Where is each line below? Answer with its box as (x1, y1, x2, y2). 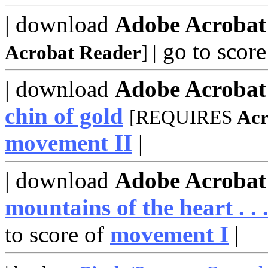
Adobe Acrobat (115, 11, 266, 37)
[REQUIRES (129, 106, 237, 128)
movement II (5, 130, 132, 156)
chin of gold (5, 103, 123, 129)
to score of (5, 221, 110, 247)
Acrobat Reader (5, 42, 141, 63)
